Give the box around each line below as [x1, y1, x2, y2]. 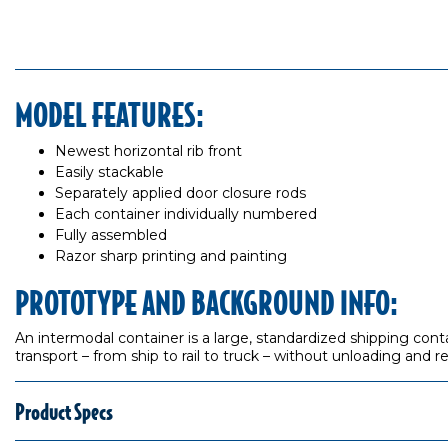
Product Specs [15, 397, 113, 424]
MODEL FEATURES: [15, 94, 204, 133]
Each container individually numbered [55, 205, 317, 223]
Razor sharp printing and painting [55, 247, 287, 265]
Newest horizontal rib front [55, 142, 242, 160]
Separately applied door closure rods [55, 184, 306, 202]
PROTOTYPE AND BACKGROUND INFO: [15, 282, 398, 321]
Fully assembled [55, 226, 167, 244]
